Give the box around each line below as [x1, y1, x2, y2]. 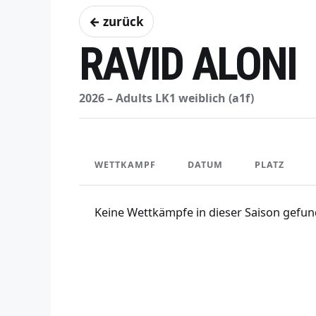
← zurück [89, 13, 144, 30]
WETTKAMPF [95, 159, 157, 171]
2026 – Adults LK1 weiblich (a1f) [79, 90, 254, 107]
